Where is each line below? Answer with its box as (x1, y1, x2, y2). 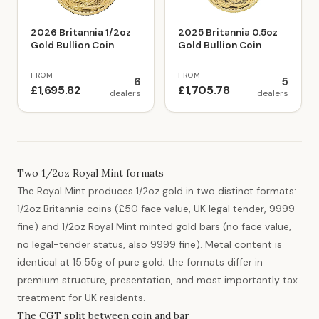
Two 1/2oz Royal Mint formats (17, 167, 164, 179)
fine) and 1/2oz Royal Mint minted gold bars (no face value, (17, 220, 291, 233)
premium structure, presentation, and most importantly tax (17, 273, 298, 286)
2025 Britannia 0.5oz (178, 26, 278, 38)
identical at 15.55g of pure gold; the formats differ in (17, 256, 263, 268)
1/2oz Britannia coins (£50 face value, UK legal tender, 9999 (17, 202, 295, 215)
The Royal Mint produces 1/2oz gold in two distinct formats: (17, 184, 296, 197)
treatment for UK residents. (17, 291, 145, 304)
